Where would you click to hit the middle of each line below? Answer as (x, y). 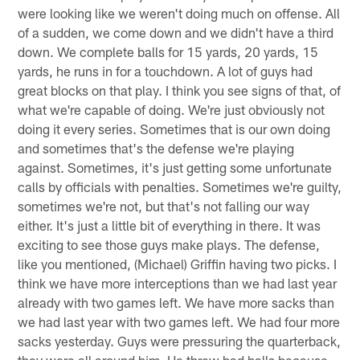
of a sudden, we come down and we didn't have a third (176, 33)
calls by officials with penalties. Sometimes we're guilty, (180, 187)
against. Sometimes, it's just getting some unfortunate (175, 168)
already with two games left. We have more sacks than (176, 303)
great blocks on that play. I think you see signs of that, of (180, 90)
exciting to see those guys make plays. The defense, (169, 245)
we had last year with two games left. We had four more (179, 322)
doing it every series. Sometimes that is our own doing (174, 129)
